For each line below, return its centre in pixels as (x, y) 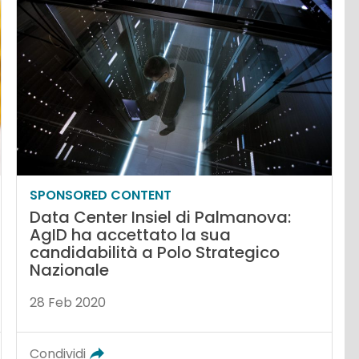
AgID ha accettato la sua (131, 235)
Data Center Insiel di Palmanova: (161, 218)
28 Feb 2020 (68, 303)
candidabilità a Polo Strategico (155, 253)
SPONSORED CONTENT (101, 196)
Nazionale (70, 270)
